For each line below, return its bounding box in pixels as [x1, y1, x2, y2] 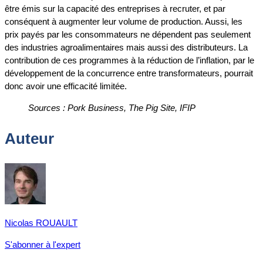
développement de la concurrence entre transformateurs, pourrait [5, 68, 253, 79]
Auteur [5, 129, 54, 147]
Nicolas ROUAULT [5, 217, 77, 228]
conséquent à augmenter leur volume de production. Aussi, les [5, 16, 242, 27]
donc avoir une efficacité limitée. [5, 81, 127, 92]
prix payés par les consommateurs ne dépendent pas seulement [5, 29, 251, 40]
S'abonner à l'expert [5, 239, 80, 249]
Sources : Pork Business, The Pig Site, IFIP [28, 103, 195, 113]
